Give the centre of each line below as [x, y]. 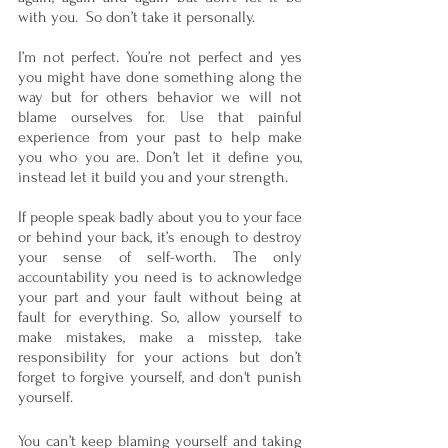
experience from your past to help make [160, 137]
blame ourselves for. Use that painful [160, 117]
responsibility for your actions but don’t [160, 357]
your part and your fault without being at [160, 297]
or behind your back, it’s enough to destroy [160, 237]
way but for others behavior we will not [160, 97]
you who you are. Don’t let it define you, [160, 157]
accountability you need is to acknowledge [160, 277]
